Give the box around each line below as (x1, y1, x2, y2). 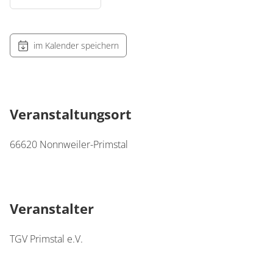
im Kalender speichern (34, 40, 119, 51)
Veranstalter (10, 199, 94, 218)
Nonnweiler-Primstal (40, 138, 128, 151)
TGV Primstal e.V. (10, 232, 83, 246)
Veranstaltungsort (10, 105, 132, 123)
